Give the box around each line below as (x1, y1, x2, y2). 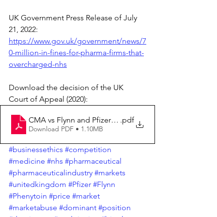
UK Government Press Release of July (9, 13, 139, 22)
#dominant (59, 202, 96, 212)
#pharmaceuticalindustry (9, 168, 93, 177)
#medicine (9, 156, 45, 166)
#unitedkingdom (9, 179, 66, 189)
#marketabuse (9, 202, 57, 212)
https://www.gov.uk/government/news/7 (9, 36, 146, 46)
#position (98, 202, 131, 212)
